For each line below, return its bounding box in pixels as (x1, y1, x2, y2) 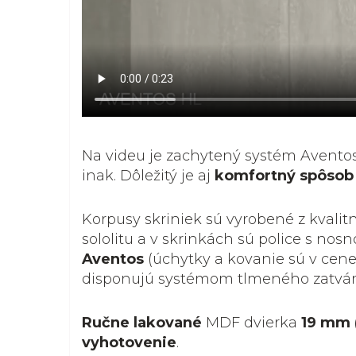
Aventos (82, 250, 144, 268)
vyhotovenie (82, 333, 176, 351)
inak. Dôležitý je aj (82, 166, 215, 184)
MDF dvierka (202, 313, 301, 331)
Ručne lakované (82, 313, 202, 331)
